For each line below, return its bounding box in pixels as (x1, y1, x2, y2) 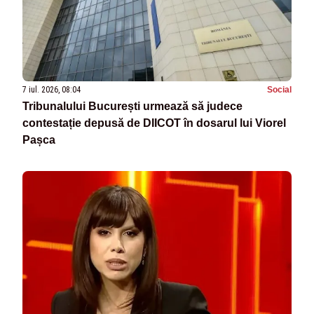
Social (267, 85, 292, 95)
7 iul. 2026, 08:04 (22, 85, 81, 95)
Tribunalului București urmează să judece (22, 100, 243, 113)
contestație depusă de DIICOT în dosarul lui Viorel (22, 117, 286, 130)
